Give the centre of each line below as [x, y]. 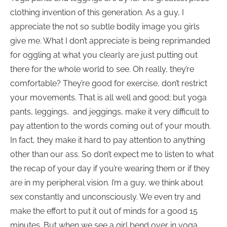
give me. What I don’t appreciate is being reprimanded [110, 41]
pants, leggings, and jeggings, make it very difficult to [110, 112]
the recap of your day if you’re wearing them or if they [110, 169]
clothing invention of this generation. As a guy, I [97, 13]
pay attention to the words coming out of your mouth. [110, 126]
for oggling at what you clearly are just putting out [104, 55]
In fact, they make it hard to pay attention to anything [108, 140]
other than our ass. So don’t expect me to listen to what [112, 155]
